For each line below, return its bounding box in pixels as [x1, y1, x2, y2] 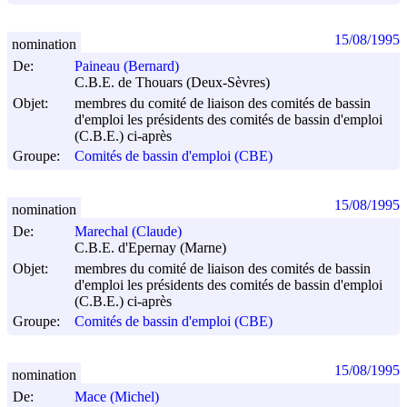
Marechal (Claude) [74, 223, 182, 240]
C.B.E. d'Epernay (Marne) [74, 240, 226, 256]
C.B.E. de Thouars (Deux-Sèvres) [74, 74, 270, 91]
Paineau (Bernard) [74, 58, 179, 74]
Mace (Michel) [74, 389, 159, 405]
